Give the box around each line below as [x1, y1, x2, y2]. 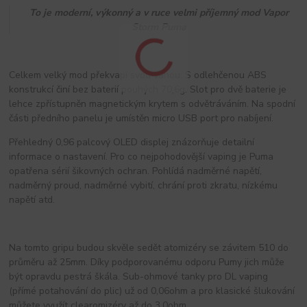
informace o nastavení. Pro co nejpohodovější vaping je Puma [9, 149, 274, 163]
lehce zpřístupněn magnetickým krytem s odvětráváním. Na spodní [9, 97, 296, 110]
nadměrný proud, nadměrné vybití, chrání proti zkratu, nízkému [9, 178, 278, 192]
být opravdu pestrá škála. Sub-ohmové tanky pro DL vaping [9, 269, 269, 283]
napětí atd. [9, 193, 56, 206]
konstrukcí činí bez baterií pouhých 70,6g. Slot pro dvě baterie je [9, 82, 287, 96]
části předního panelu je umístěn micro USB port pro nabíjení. [9, 111, 274, 125]
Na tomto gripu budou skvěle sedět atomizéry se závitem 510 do [9, 241, 289, 254]
